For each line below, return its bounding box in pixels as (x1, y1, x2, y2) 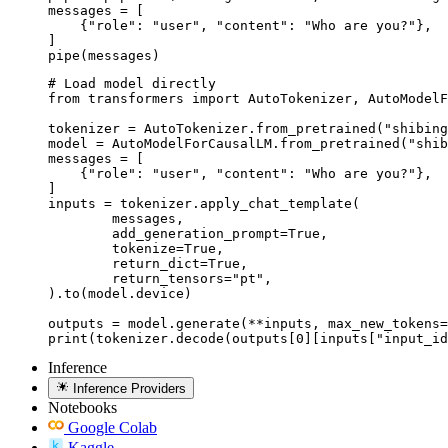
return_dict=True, (48, 255, 112, 271)
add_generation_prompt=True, (48, 225, 112, 241)
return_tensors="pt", (48, 270, 112, 286)
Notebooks (48, 399, 117, 417)
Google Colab (68, 419, 157, 437)
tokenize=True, (48, 240, 112, 256)
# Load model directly (48, 75, 216, 91)
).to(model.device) (48, 285, 192, 301)
